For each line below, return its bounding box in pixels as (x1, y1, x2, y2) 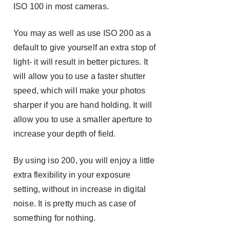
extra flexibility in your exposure (13, 170, 131, 179)
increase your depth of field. (13, 129, 116, 138)
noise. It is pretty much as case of (13, 199, 136, 208)
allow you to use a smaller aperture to (13, 115, 152, 124)
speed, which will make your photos (13, 86, 146, 95)
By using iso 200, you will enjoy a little (13, 156, 155, 165)
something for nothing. (13, 214, 96, 222)
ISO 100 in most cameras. (13, 2, 109, 11)
